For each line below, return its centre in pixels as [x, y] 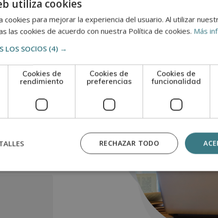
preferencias [109, 81]
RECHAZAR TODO [129, 143]
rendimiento [42, 81]
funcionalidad [176, 81]
